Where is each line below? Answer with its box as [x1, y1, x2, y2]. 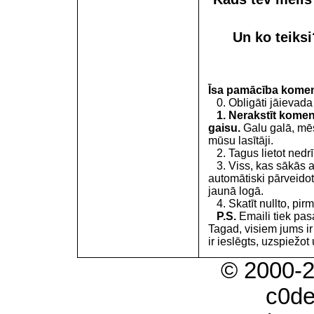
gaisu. [208, 122, 240, 134]
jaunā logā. [208, 185, 264, 197]
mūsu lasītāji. [208, 135, 273, 146]
